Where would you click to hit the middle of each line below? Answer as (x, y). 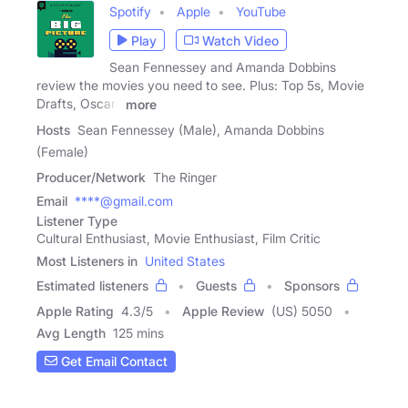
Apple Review (223, 311)
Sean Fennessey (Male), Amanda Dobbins (201, 129)
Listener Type (77, 220)
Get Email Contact (112, 362)
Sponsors (312, 285)
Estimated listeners (92, 285)
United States (185, 260)
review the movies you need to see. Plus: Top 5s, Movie (200, 86)
